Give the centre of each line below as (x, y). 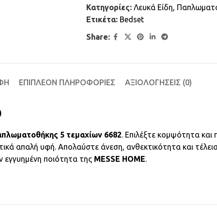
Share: (98, 37)
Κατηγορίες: (109, 7)
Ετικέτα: (102, 19)
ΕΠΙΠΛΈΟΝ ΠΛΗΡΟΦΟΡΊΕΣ (67, 82)
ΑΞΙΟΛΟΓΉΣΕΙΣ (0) (158, 82)
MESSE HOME (120, 159)
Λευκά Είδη (153, 7)
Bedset (132, 19)
